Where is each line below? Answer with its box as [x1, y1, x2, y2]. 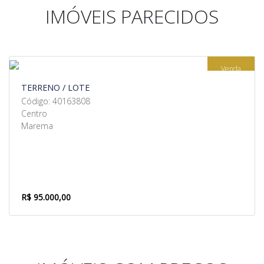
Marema [21, 120, 53, 131]
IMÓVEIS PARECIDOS [45, 4, 219, 29]
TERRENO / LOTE [21, 82, 90, 93]
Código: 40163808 [21, 95, 90, 107]
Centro [21, 108, 47, 119]
